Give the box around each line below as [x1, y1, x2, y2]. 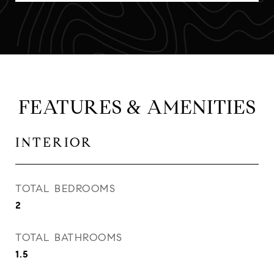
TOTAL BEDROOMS [15, 182, 116, 195]
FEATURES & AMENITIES [18, 95, 256, 119]
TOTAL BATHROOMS [15, 231, 123, 244]
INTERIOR [15, 135, 93, 150]
